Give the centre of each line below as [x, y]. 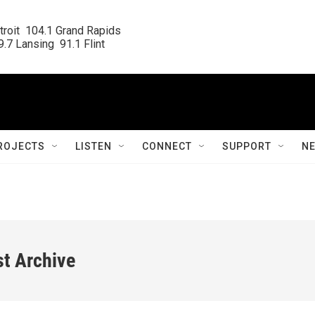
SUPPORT [247, 146]
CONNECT [167, 146]
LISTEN [94, 146]
